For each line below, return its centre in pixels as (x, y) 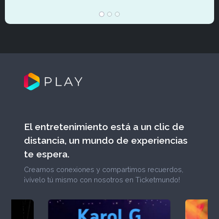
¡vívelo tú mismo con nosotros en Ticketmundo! (102, 180)
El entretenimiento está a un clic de (104, 126)
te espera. (46, 154)
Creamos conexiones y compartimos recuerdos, (103, 170)
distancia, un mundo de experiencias (106, 140)
